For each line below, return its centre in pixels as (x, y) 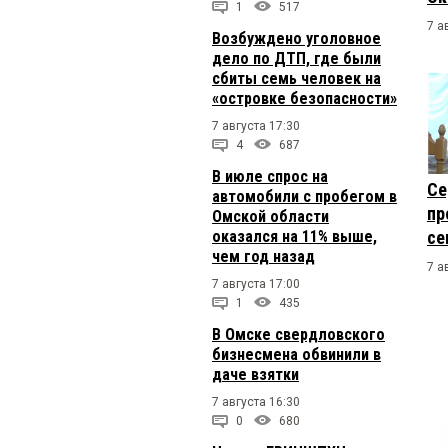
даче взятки (255, 374)
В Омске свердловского (298, 334)
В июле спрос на (270, 176)
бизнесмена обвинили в (296, 354)
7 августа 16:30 (256, 402)
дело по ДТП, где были (296, 58)
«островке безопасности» (304, 98)
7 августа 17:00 (256, 284)
